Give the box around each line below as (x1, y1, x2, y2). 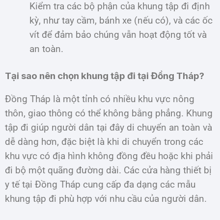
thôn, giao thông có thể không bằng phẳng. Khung (5, 108, 213, 119)
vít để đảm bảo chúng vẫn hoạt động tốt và (29, 29, 207, 40)
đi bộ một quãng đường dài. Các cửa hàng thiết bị (5, 165, 212, 176)
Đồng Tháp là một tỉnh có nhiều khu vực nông (5, 93, 194, 105)
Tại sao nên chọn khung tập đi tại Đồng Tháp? (5, 70, 204, 82)
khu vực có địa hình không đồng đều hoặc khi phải (5, 150, 213, 162)
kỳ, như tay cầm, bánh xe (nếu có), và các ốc (29, 15, 213, 26)
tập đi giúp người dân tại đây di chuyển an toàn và (5, 122, 212, 133)
